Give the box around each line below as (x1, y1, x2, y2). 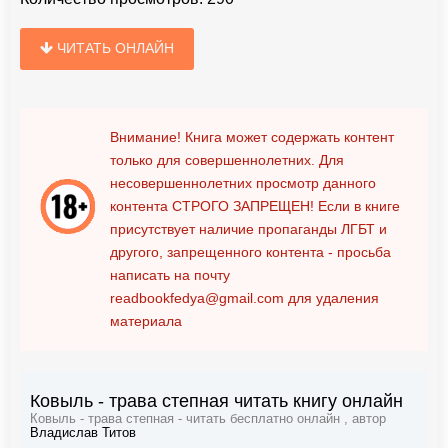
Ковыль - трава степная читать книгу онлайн (30, 391, 403, 412)
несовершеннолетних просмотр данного (110, 175, 376, 192)
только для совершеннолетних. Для (110, 152, 344, 169)
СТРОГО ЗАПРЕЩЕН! (172, 198, 314, 215)
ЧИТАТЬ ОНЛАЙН (53, 40, 174, 57)
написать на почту (110, 267, 230, 284)
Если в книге (314, 198, 400, 215)
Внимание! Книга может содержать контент (110, 129, 394, 146)
